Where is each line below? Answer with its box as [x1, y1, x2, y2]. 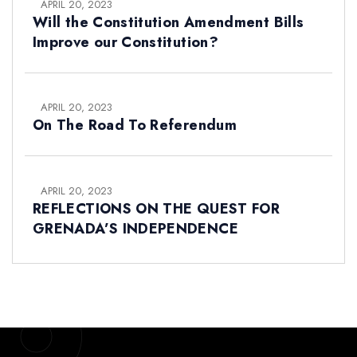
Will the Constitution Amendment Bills [33, 11, 304, 33]
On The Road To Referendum [33, 115, 237, 136]
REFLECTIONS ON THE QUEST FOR [33, 198, 280, 219]
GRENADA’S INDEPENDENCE [33, 218, 238, 239]
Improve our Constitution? [33, 31, 218, 53]
